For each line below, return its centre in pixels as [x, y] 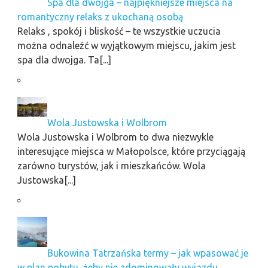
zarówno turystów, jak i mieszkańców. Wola [111, 165]
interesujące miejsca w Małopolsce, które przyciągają [131, 151]
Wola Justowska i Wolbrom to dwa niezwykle [115, 137]
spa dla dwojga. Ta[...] [64, 60]
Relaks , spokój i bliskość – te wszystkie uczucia [119, 31]
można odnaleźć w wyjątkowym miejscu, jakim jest [126, 45]
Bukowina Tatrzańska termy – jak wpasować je [147, 253]
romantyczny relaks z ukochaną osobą [100, 16]
